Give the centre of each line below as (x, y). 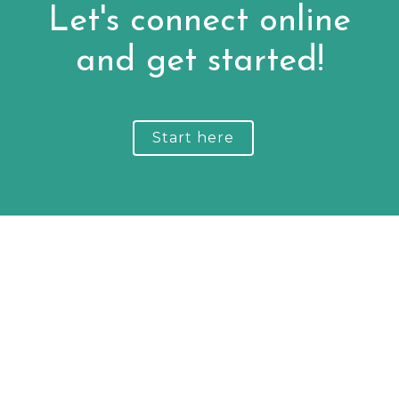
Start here (193, 137)
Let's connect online (199, 22)
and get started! (199, 62)
